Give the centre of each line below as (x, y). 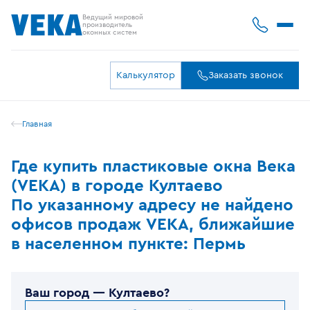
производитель (107, 25)
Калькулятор (146, 75)
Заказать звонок (246, 75)
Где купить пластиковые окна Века (153, 167)
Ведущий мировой (113, 17)
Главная (37, 124)
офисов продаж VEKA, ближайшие (153, 225)
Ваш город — (65, 293)
